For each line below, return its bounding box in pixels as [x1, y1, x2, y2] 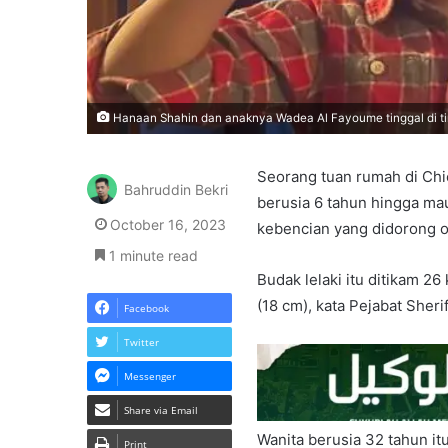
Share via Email [124, 403, 198, 418]
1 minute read [105, 247, 198, 265]
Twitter [124, 335, 159, 350]
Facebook [124, 301, 169, 316]
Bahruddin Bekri [124, 181, 228, 199]
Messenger [124, 369, 176, 384]
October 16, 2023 [110, 216, 226, 234]
